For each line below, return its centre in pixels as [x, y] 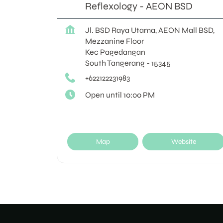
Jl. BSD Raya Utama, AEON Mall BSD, [150, 30]
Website [183, 141]
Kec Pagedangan [115, 52]
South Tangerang [115, 63]
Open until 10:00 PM [120, 95]
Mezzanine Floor [114, 41]
